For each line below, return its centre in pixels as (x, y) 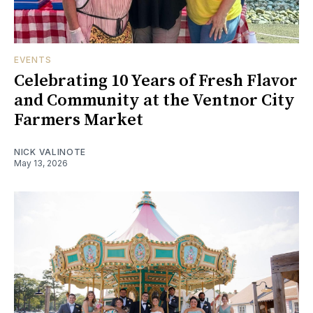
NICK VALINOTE (50, 152)
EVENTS (33, 60)
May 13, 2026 (41, 163)
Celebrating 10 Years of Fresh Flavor (156, 81)
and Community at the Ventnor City (154, 101)
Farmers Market (79, 121)
